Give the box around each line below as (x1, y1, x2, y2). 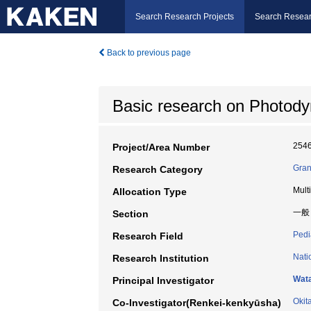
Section (112, 208, 149, 219)
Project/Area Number (112, 142, 210, 153)
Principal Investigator (112, 275, 214, 286)
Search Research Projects (135, 12, 234, 22)
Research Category (112, 164, 203, 175)
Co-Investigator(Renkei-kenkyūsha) (112, 297, 281, 308)
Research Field (112, 230, 183, 242)
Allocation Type (112, 186, 187, 197)
